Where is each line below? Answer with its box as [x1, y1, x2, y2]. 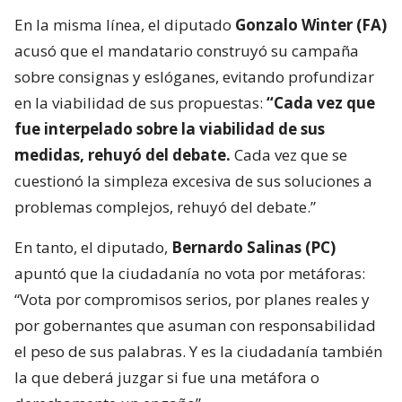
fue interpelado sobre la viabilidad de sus [14, 118, 325, 139]
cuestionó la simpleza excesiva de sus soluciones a [14, 170, 372, 191]
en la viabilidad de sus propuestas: [14, 92, 267, 113]
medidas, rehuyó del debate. [14, 144, 234, 165]
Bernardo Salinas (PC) [171, 236, 336, 258]
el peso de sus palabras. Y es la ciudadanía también [14, 340, 382, 362]
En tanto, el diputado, [14, 236, 171, 258]
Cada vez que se [234, 144, 347, 165]
